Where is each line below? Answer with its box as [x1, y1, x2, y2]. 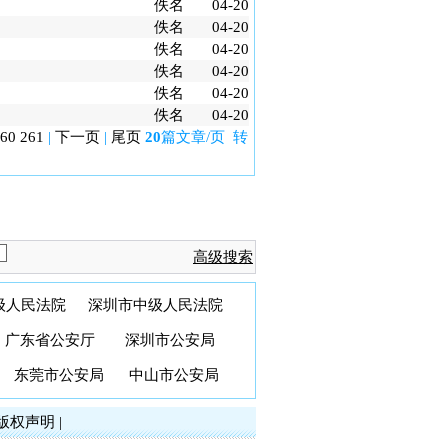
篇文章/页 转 [160, 129, 248, 145]
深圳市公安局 [125, 332, 215, 348]
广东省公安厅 [5, 332, 95, 348]
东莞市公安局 [14, 367, 104, 383]
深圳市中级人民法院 [88, 297, 223, 313]
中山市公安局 [129, 367, 219, 383]
